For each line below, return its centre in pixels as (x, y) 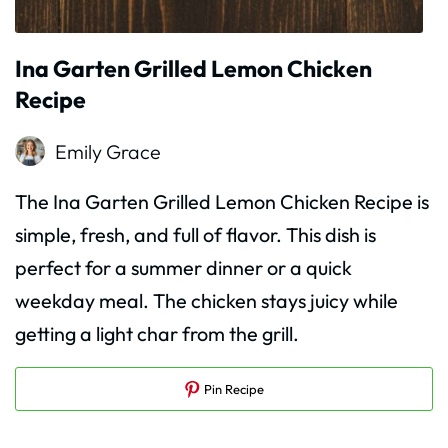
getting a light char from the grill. (157, 333)
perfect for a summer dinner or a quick (183, 267)
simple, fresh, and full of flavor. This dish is (195, 234)
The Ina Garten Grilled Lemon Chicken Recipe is (222, 201)
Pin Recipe (232, 388)
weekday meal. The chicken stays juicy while (206, 300)
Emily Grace (108, 151)
